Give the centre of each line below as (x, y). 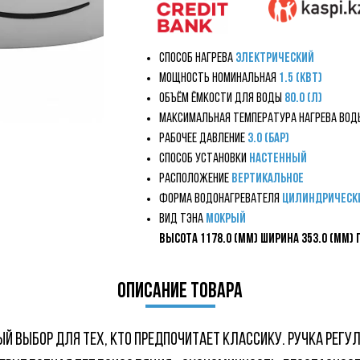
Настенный (278, 159)
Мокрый (226, 219)
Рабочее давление (203, 139)
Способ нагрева (197, 58)
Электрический (275, 58)
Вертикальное (268, 179)
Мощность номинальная (219, 78)
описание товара (180, 292)
